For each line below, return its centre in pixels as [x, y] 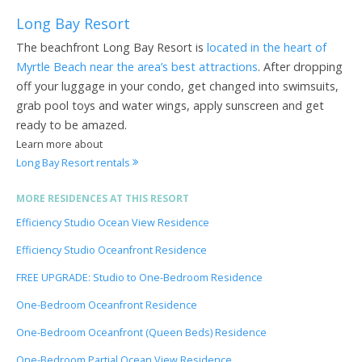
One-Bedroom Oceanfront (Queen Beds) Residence [141, 332]
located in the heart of [267, 47]
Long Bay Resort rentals [74, 162]
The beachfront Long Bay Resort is [112, 47]
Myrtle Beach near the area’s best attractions [137, 66]
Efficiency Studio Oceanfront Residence [112, 250]
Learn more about [59, 143]
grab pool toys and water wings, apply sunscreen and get [170, 105]
